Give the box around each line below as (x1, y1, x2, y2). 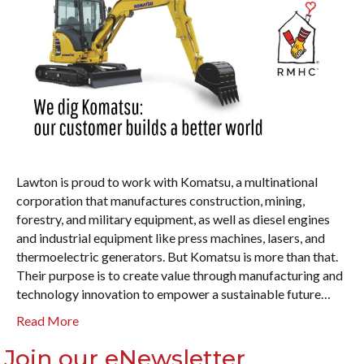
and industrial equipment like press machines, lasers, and (16, 230, 325, 246)
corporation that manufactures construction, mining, (16, 193, 305, 209)
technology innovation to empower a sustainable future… (16, 286, 331, 302)
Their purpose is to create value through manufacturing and (16, 267, 343, 284)
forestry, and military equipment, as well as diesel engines (16, 211, 330, 227)
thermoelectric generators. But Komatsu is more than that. (16, 249, 338, 265)
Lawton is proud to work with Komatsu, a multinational (16, 174, 318, 190)
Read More (16, 313, 79, 329)
